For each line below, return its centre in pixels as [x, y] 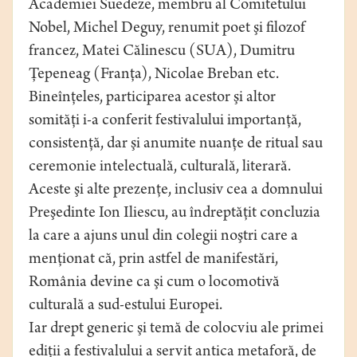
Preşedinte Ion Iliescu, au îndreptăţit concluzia [175, 214]
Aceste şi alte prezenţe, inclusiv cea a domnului [176, 191]
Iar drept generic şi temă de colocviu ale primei [176, 330]
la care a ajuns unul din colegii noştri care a [163, 237]
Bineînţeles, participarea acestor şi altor [152, 99]
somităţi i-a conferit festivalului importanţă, [165, 122]
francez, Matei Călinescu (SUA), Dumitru [162, 53]
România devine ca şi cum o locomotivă [154, 284]
